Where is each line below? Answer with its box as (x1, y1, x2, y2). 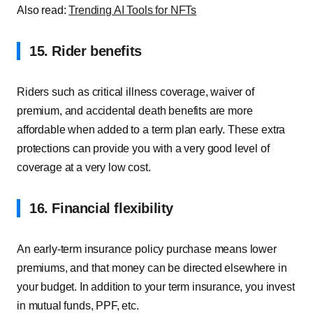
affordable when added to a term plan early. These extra (17, 124, 286, 136)
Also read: (17, 4, 69, 16)
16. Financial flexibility (29, 201, 173, 216)
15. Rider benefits (29, 43, 142, 59)
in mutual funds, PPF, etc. (17, 300, 139, 312)
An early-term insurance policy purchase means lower (17, 243, 277, 255)
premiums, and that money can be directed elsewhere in (17, 262, 287, 274)
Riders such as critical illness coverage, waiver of (17, 86, 254, 98)
